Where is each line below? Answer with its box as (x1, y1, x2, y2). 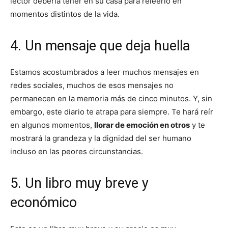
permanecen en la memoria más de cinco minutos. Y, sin (10, 93, 212, 103)
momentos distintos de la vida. (10, 9, 120, 19)
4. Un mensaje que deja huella (10, 37, 190, 54)
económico (10, 194, 77, 211)
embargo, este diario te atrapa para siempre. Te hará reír (10, 106, 213, 117)
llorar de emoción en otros (94, 120, 190, 130)
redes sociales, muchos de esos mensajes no (10, 80, 174, 90)
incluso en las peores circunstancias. (10, 146, 143, 156)
